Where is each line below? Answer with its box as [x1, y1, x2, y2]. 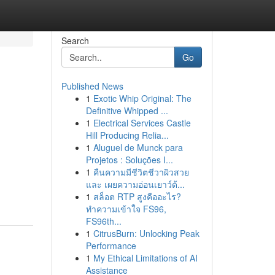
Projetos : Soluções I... [85, 153, 173, 166]
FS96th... [85, 215, 122, 227]
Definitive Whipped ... [85, 104, 168, 117]
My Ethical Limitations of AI [93, 252, 198, 264]
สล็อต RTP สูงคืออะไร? [93, 190, 181, 203]
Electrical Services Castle [93, 117, 191, 129]
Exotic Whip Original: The [93, 92, 192, 104]
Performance [85, 239, 136, 252]
